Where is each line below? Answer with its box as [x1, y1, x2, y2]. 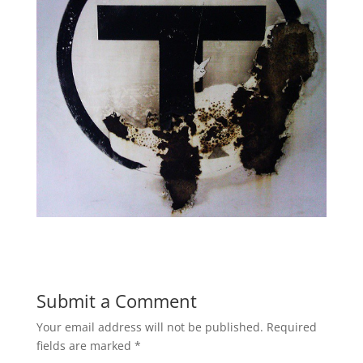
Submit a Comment [36, 288, 197, 314]
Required [266, 319, 317, 335]
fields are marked [36, 338, 135, 354]
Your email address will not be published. [36, 319, 263, 335]
